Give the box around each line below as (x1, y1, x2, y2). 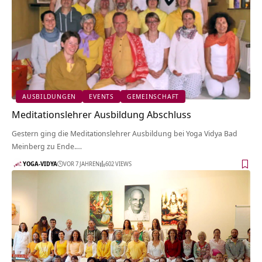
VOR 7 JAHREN (63, 160, 99, 168)
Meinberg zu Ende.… (12, 140, 82, 151)
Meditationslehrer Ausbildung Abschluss (12, 107, 191, 121)
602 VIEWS (105, 160, 132, 168)
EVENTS (89, 92, 114, 101)
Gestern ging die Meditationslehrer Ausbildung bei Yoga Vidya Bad (12, 127, 237, 139)
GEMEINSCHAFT (126, 92, 180, 101)
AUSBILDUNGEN (22, 92, 77, 101)
